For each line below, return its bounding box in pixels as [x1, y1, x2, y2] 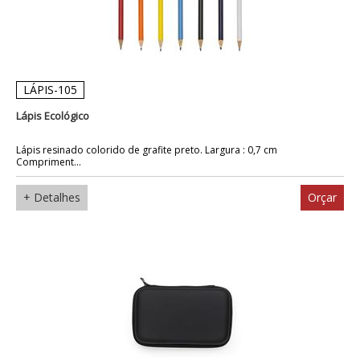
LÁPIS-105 [23, 81, 77, 97]
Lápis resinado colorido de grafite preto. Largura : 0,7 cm [16, 142, 277, 157]
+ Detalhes [23, 189, 80, 205]
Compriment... [16, 154, 81, 169]
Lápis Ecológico [16, 108, 89, 123]
